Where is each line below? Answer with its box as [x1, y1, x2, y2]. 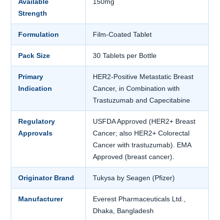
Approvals [18, 129, 53, 137]
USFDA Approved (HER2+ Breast [93, 117, 196, 126]
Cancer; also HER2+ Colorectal [93, 129, 190, 137]
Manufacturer [18, 195, 63, 203]
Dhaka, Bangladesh [93, 207, 154, 215]
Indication [18, 84, 53, 93]
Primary [18, 73, 44, 81]
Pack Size [18, 52, 51, 60]
